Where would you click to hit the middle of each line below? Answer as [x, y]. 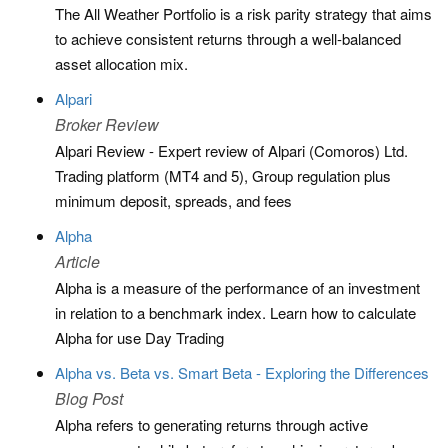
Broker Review [107, 124]
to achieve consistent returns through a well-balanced [228, 38]
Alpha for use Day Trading [139, 337]
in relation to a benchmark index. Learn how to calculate [235, 312]
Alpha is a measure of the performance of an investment [237, 287]
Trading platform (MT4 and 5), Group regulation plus [223, 175]
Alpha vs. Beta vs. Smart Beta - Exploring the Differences [242, 372]
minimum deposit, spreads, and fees [173, 200]
